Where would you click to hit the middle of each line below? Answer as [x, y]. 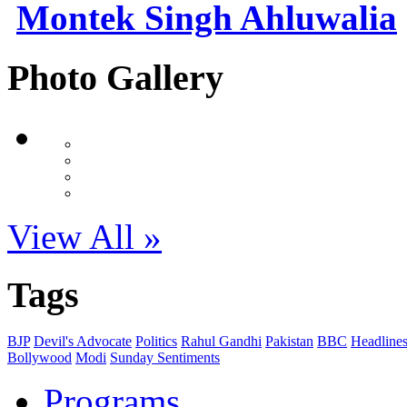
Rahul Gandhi [221, 342]
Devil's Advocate [83, 342]
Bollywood [40, 358]
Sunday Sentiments [165, 358]
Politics [156, 342]
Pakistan [289, 342]
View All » [84, 236]
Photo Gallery [115, 77]
